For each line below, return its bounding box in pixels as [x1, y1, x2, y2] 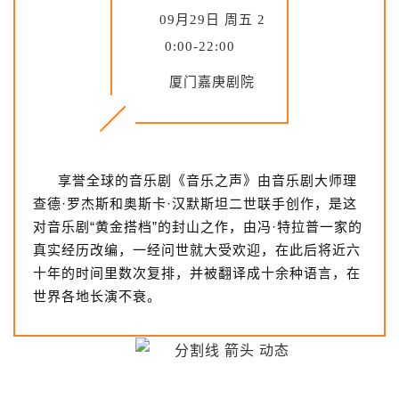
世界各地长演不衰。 [32, 289, 161, 305]
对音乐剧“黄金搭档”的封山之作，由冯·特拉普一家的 [32, 219, 362, 235]
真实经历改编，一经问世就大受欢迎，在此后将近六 [32, 242, 361, 258]
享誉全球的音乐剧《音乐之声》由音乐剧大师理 [57, 173, 357, 189]
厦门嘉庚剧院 [169, 75, 255, 90]
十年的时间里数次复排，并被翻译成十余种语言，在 [32, 265, 361, 281]
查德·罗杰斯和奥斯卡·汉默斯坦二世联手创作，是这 [32, 196, 357, 212]
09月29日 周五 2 [159, 12, 265, 28]
